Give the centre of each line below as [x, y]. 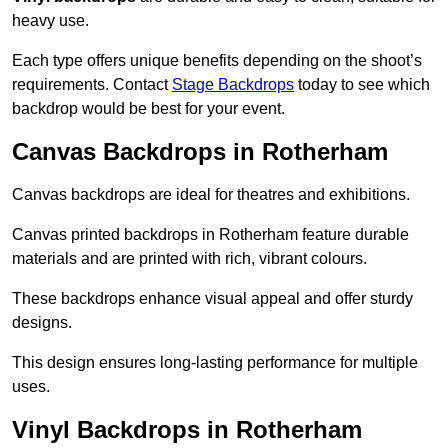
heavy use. [50, 21]
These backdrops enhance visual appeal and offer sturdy [212, 299]
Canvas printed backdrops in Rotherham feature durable [210, 235]
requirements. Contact [92, 85]
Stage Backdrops [233, 85]
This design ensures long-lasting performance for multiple [215, 363]
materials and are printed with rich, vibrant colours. [189, 259]
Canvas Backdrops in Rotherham [200, 152]
